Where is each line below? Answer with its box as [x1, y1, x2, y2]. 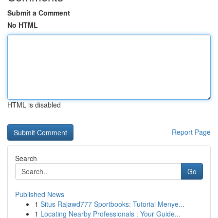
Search [15, 153, 37, 163]
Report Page [172, 127, 211, 137]
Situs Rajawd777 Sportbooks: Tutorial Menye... [40, 199, 184, 209]
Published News [15, 189, 64, 199]
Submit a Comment [7, 8, 70, 18]
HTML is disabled [7, 100, 61, 109]
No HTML [7, 20, 38, 30]
